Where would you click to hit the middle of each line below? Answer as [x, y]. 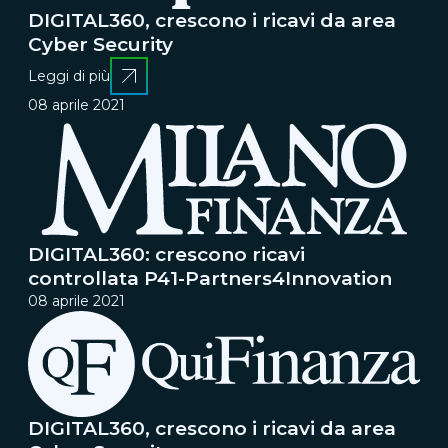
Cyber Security [100, 44]
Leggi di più [69, 75]
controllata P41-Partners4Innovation [210, 278]
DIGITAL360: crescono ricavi [166, 254]
